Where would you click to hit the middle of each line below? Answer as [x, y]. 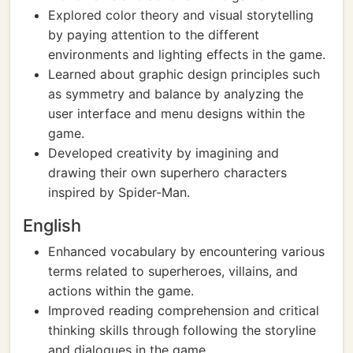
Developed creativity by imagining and [163, 153]
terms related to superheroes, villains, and [173, 271]
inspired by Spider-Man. [119, 192]
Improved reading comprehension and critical [184, 310]
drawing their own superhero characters [167, 173]
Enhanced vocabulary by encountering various [186, 251]
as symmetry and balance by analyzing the [176, 94]
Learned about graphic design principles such [184, 74]
